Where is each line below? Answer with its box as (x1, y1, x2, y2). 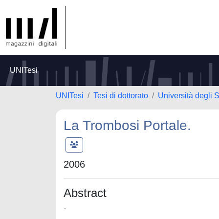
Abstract (64, 186, 107, 199)
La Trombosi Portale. (64, 118, 191, 133)
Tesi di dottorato (93, 91, 148, 100)
